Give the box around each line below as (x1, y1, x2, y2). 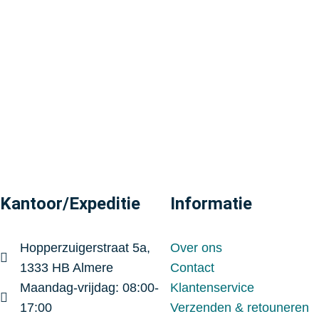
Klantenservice (170, 281, 255, 296)
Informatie (170, 194, 253, 214)
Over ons (170, 241, 223, 256)
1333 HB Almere (19, 261, 113, 276)
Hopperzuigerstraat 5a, (19, 241, 150, 256)
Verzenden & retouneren (170, 300, 310, 315)
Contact (170, 261, 215, 276)
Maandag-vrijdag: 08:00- (19, 281, 159, 296)
